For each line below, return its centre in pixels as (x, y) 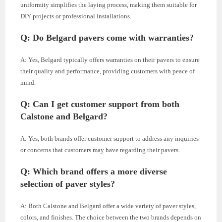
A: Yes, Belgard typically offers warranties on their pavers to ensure (110, 60)
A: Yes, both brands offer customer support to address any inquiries (110, 139)
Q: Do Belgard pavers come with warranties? (107, 38)
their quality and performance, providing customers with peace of (108, 71)
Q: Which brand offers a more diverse (94, 172)
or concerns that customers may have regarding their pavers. (100, 150)
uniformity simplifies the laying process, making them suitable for (109, 5)
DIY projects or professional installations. (76, 16)
